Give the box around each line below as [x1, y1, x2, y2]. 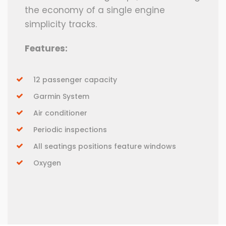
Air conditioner [33, 108, 87, 119]
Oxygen [33, 158, 61, 168]
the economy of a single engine [25, 4, 165, 17]
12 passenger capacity [33, 75, 117, 85]
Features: [25, 42, 68, 55]
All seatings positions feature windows [33, 141, 176, 152]
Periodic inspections [33, 125, 107, 135]
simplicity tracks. [25, 18, 97, 31]
